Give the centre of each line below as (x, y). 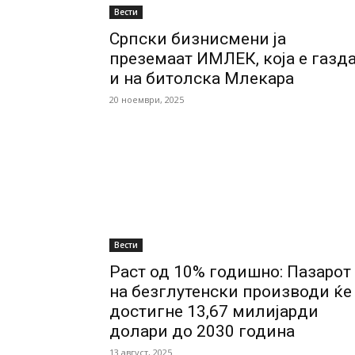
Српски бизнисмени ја (198, 39)
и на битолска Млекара (202, 78)
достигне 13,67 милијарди (214, 311)
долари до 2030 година (202, 331)
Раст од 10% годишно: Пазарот (230, 272)
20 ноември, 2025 (147, 99)
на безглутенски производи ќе (231, 292)
